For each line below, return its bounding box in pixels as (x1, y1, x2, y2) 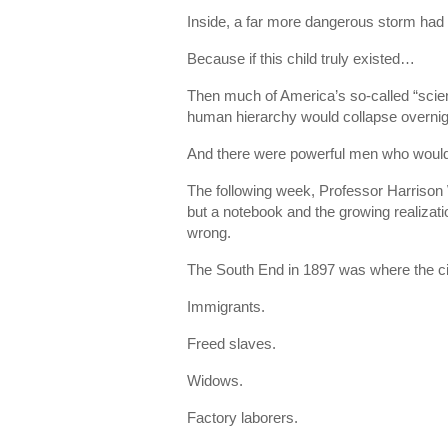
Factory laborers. (187, 409, 298, 426)
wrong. (187, 224, 231, 241)
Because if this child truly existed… (187, 50, 415, 67)
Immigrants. (187, 298, 265, 315)
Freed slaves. (187, 335, 276, 352)
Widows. (187, 372, 243, 389)
